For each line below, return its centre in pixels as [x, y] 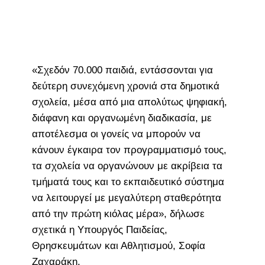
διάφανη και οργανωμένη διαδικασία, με [122, 118]
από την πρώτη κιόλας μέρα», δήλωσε [118, 214]
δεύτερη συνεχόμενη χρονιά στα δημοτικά [125, 86]
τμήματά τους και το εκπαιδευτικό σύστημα [128, 182]
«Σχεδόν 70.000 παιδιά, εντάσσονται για [122, 70]
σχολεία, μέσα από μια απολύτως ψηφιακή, [129, 102]
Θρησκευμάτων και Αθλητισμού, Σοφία [118, 245]
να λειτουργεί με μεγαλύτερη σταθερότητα [126, 198]
